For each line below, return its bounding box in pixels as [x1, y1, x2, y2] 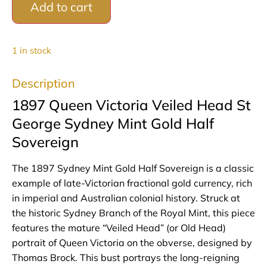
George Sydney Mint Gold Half [12, 114, 214, 133]
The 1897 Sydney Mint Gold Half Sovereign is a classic [12, 162, 254, 175]
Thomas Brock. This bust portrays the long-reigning [12, 252, 240, 264]
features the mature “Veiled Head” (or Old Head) [12, 222, 226, 234]
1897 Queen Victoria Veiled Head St [12, 96, 251, 114]
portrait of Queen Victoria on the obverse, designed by [12, 237, 252, 249]
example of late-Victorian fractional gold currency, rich [12, 177, 252, 190]
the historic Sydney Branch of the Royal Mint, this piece [12, 207, 255, 219]
